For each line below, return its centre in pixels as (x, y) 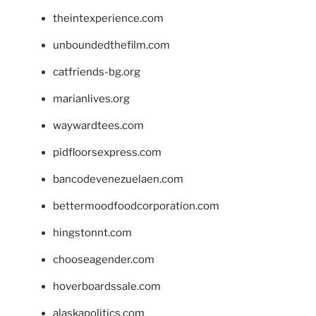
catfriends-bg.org (97, 72)
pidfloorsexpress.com (107, 152)
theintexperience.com (108, 18)
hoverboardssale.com (107, 286)
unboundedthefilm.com (111, 45)
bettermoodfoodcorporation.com (136, 206)
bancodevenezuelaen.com (118, 179)
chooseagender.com (104, 259)
